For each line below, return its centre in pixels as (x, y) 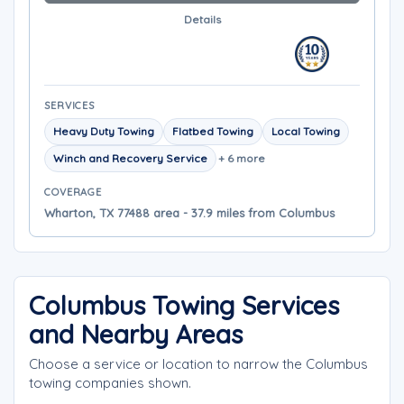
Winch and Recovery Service (130, 158)
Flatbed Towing (213, 131)
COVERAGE (73, 192)
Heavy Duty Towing (104, 131)
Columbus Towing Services (184, 305)
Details (202, 19)
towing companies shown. (110, 383)
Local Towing (306, 131)
